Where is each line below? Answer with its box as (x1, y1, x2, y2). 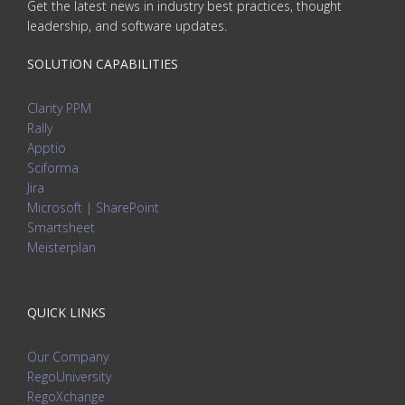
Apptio (27, 139, 66, 157)
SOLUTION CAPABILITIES (27, 55, 178, 73)
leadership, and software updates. (27, 17, 227, 35)
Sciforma (27, 159, 79, 177)
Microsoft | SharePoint (27, 199, 159, 217)
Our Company (27, 348, 108, 366)
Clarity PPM (27, 99, 91, 118)
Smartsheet (27, 219, 95, 237)
